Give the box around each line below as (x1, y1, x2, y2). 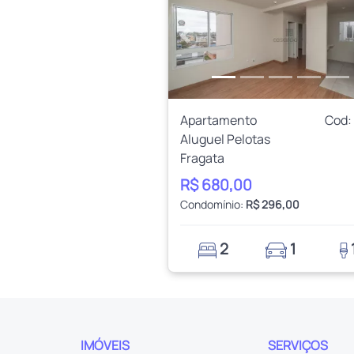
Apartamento (180, 111, 257, 129)
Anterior (183, 35, 232, 53)
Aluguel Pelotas (180, 130, 270, 148)
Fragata (180, 149, 224, 167)
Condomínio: (180, 196, 246, 212)
